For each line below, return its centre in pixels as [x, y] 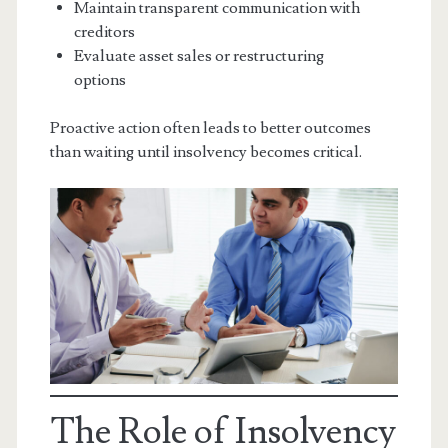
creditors [104, 32]
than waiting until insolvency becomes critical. [205, 152]
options [99, 80]
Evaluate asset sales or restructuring [198, 56]
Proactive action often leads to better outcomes [210, 128]
